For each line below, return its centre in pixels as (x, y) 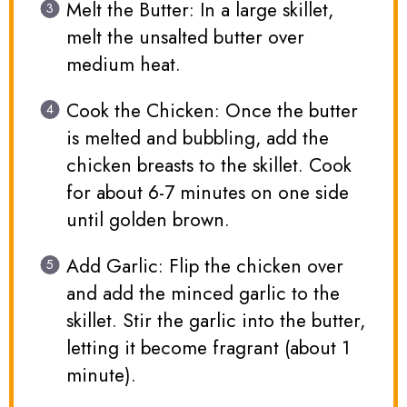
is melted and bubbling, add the (197, 139)
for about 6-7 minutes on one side (207, 193)
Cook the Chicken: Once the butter (212, 111)
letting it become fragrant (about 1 (208, 348)
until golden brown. (148, 220)
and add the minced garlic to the (203, 294)
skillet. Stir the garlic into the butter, (215, 321)
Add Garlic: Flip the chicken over (204, 267)
